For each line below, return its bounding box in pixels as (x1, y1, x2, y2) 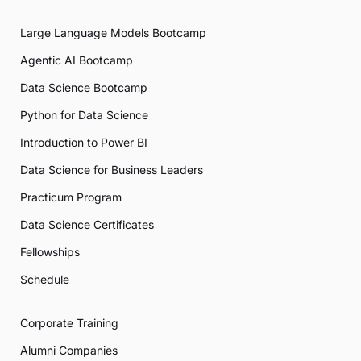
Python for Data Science (20, 108, 148, 122)
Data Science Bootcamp (20, 81, 147, 95)
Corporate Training (20, 316, 118, 330)
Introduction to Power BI (20, 135, 147, 150)
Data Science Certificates (20, 218, 154, 232)
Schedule (20, 272, 69, 287)
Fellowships (20, 245, 80, 259)
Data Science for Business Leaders (20, 163, 203, 177)
